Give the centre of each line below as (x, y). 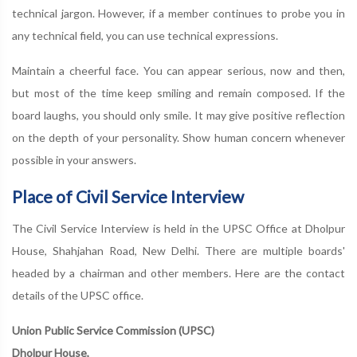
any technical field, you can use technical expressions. (145, 35)
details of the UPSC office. (78, 295)
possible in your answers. (74, 160)
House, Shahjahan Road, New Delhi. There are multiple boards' (178, 251)
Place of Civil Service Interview (128, 196)
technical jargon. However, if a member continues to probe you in (178, 13)
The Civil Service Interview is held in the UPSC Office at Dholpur (178, 228)
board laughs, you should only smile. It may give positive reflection (178, 115)
